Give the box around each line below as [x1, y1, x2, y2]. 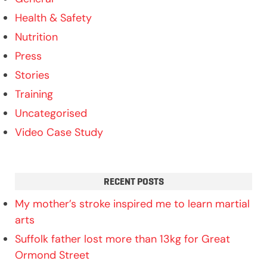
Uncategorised [15, 106, 87, 121]
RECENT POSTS [103, 176, 164, 187]
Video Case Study [15, 125, 103, 140]
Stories [15, 68, 49, 83]
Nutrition [15, 30, 58, 45]
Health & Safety [15, 11, 92, 26]
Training [15, 87, 53, 102]
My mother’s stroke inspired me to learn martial [15, 197, 250, 212]
